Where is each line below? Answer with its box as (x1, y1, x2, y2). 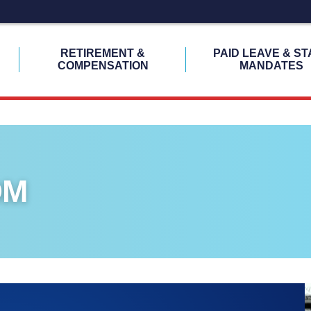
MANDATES (239, 60, 304, 72)
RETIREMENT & (60, 47, 146, 59)
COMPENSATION (57, 60, 149, 72)
